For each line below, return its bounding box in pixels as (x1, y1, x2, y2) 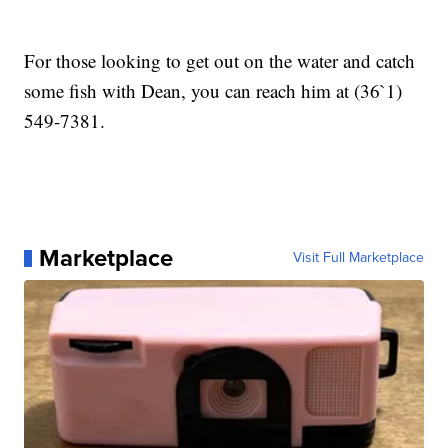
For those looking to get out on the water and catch (24, 48, 416, 74)
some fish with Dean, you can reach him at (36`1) (24, 78, 403, 104)
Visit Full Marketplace (292, 247, 424, 269)
